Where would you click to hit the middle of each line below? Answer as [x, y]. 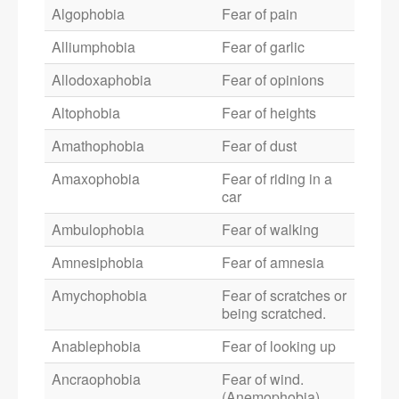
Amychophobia [99, 296]
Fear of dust [259, 146]
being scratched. [274, 313]
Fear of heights [269, 113]
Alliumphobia [94, 47]
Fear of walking [270, 230]
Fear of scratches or [284, 296]
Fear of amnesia [273, 263]
